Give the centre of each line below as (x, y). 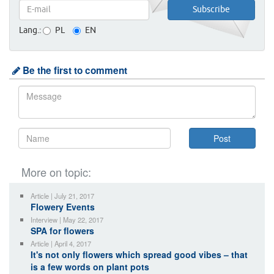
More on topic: (56, 172)
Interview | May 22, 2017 (67, 220)
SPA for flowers (62, 231)
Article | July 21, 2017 (62, 196)
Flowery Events (63, 207)
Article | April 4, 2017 (61, 244)
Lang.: (30, 31)
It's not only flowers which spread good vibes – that (139, 255)
